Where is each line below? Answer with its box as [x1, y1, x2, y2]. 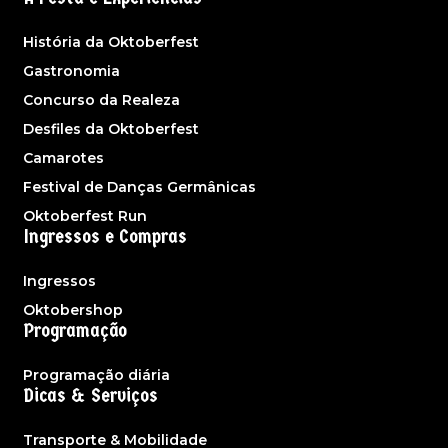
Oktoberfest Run [23, 207, 147, 226]
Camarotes [23, 149, 104, 168]
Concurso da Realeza [23, 91, 180, 110]
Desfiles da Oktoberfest [23, 120, 199, 139]
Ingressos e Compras [24, 225, 187, 249]
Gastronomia [23, 62, 120, 81]
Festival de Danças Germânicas [23, 178, 256, 197]
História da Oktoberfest [23, 33, 199, 52]
